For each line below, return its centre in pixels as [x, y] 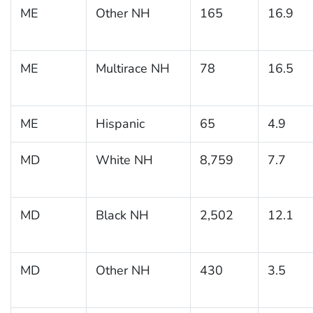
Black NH [122, 215]
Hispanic [120, 123]
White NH [124, 160]
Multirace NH [132, 68]
